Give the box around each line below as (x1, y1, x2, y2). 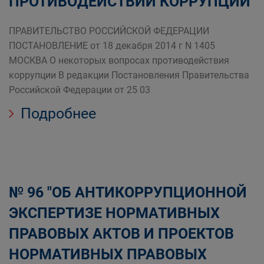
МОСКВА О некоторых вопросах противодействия (9, 55, 229, 66)
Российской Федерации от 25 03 (9, 84, 150, 95)
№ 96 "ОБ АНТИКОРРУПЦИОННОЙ (9, 184, 247, 201)
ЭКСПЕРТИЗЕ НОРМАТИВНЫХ (9, 204, 220, 222)
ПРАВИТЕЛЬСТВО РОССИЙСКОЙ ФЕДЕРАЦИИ (9, 25, 209, 37)
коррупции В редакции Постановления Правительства (9, 70, 249, 81)
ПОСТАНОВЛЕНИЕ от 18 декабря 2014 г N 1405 (9, 40, 215, 51)
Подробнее (17, 105, 96, 122)
